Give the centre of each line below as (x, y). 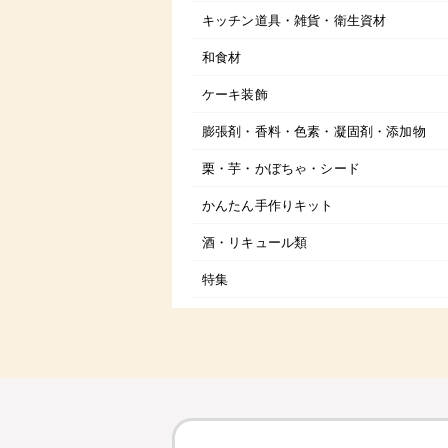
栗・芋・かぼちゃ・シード (281, 167)
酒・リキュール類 (255, 241)
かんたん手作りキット (268, 204)
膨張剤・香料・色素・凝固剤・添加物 (314, 130)
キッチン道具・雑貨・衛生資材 (294, 19)
